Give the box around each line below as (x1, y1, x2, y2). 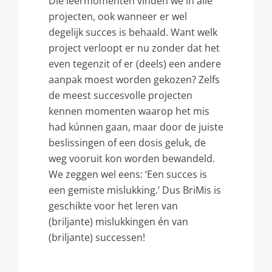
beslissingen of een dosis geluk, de (49, 136, 206, 149)
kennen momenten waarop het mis (49, 104, 209, 118)
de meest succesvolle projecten (49, 89, 192, 102)
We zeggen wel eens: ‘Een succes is (49, 168, 207, 181)
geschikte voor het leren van (49, 199, 178, 212)
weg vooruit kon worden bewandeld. (49, 152, 215, 165)
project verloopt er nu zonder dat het (49, 41, 220, 55)
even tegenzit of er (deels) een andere (49, 57, 221, 70)
